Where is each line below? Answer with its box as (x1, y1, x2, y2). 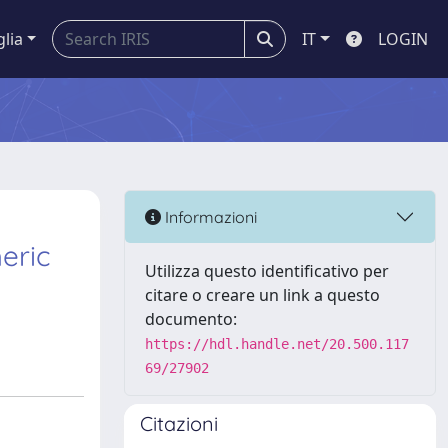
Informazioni (161, 206, 257, 227)
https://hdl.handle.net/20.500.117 (145, 336, 409, 352)
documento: (145, 308, 237, 330)
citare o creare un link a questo (145, 284, 380, 306)
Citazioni (140, 411, 218, 436)
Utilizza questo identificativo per (145, 260, 389, 282)
